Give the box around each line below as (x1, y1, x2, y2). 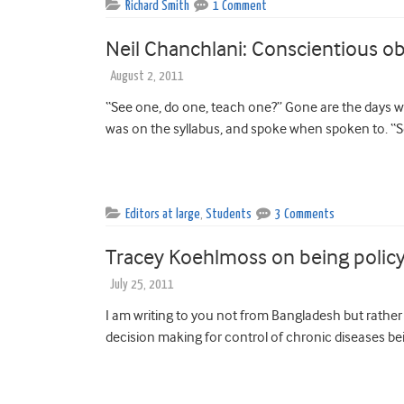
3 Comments (275, 207, 335, 221)
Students (206, 207, 252, 221)
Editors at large (125, 207, 200, 221)
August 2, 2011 (110, 69, 184, 83)
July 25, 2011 (110, 277, 174, 291)
